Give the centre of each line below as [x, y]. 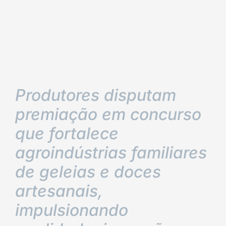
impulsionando [72, 210]
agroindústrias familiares [111, 153]
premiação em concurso [108, 114]
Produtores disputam [96, 95]
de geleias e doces [88, 172]
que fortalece [67, 133]
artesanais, [59, 191]
